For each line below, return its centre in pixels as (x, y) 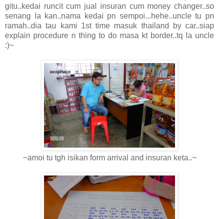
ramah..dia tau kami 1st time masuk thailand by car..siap (109, 25)
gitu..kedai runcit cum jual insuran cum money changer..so (109, 6)
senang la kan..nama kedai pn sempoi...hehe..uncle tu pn (109, 16)
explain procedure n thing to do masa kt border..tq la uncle (109, 35)
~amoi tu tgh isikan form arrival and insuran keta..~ (109, 157)
